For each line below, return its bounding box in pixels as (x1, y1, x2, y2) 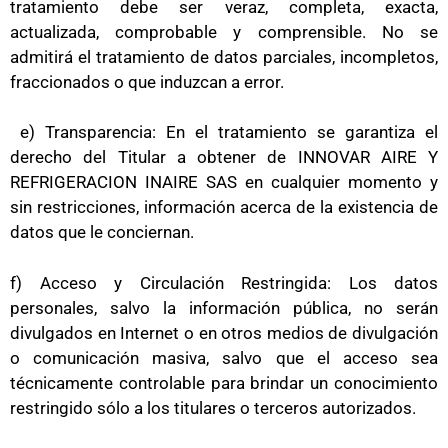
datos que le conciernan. (10, 222, 194, 242)
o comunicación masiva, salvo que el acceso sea (10, 347, 438, 368)
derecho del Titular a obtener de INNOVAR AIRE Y (10, 147, 438, 167)
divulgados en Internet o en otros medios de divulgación (10, 322, 438, 343)
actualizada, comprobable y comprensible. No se (10, 21, 438, 42)
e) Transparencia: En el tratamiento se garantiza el (10, 122, 438, 142)
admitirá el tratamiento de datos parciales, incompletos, (10, 46, 438, 67)
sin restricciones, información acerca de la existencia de (10, 197, 438, 217)
